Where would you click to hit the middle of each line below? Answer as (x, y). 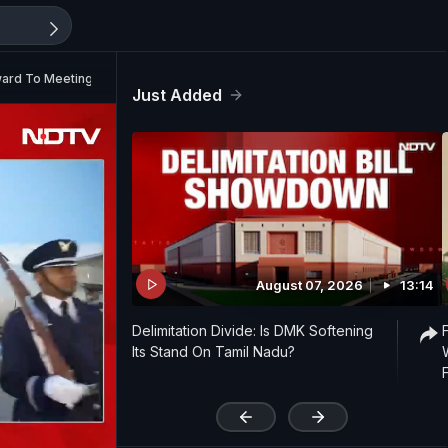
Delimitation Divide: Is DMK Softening (252, 331)
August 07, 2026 (309, 285)
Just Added (177, 95)
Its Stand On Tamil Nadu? (213, 352)
